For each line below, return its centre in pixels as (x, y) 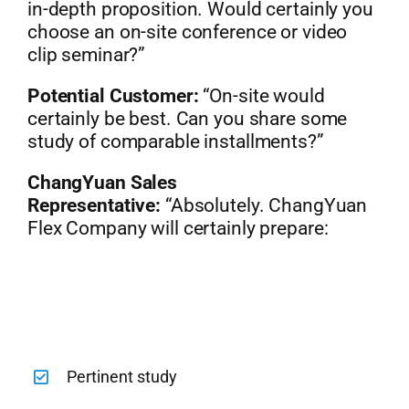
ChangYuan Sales (102, 183)
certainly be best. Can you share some (187, 119)
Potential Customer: (113, 96)
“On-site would (262, 96)
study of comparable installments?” (175, 142)
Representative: (94, 206)
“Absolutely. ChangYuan (264, 206)
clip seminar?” (86, 55)
